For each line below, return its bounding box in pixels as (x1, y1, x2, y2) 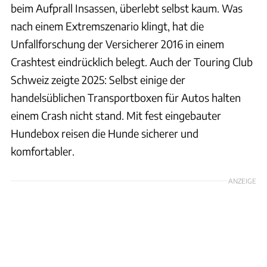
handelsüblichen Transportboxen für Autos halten (11, 90, 241, 104)
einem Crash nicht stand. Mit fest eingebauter (11, 108, 221, 122)
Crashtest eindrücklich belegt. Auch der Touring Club (11, 54, 253, 69)
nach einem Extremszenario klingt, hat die (11, 18, 204, 33)
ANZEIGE (228, 176, 256, 185)
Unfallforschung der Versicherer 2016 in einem (11, 36, 224, 51)
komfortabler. (11, 144, 74, 158)
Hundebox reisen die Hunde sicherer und (11, 126, 198, 140)
